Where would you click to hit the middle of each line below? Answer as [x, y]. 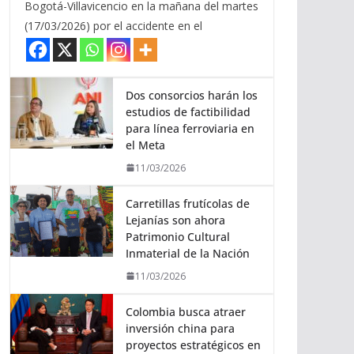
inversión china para [180, 328]
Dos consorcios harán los [192, 95]
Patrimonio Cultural [178, 236]
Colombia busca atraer [186, 311]
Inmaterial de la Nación [188, 253]
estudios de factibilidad [188, 111]
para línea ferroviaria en [190, 128]
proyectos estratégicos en [193, 345]
